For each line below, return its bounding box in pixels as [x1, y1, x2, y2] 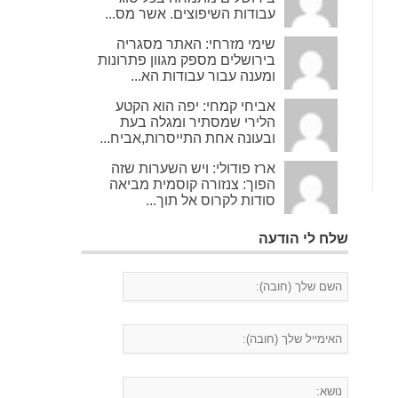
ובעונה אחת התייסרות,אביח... [99, 131, 275, 146]
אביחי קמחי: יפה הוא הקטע [115, 99, 275, 114]
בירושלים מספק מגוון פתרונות [98, 52, 275, 68]
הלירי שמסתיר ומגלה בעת [120, 115, 275, 130]
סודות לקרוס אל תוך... [146, 193, 275, 208]
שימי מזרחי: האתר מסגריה [116, 36, 275, 52]
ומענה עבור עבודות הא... [131, 68, 275, 84]
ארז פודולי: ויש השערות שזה [111, 161, 275, 176]
